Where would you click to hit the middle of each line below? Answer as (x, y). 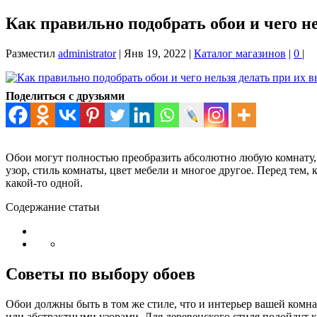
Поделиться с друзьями (65, 96)
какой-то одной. (44, 183)
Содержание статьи (53, 207)
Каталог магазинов (240, 53)
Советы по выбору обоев (100, 273)
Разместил (32, 53)
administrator (87, 53)
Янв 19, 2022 (155, 53)
